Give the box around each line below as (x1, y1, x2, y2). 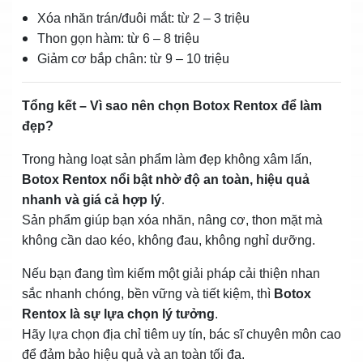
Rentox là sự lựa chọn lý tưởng (22, 306, 215, 321)
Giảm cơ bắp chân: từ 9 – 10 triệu (37, 51, 229, 66)
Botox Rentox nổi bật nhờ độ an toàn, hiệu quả (22, 172, 310, 186)
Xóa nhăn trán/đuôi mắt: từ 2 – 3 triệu (37, 11, 250, 25)
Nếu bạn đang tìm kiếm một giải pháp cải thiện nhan (22, 266, 320, 280)
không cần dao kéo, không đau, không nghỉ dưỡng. (22, 233, 315, 247)
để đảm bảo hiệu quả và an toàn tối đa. (22, 347, 245, 361)
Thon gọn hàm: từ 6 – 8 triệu (37, 31, 199, 45)
